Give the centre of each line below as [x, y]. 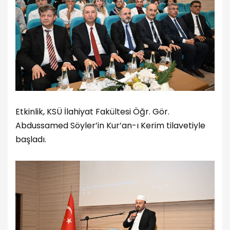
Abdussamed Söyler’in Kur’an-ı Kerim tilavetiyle [110, 126]
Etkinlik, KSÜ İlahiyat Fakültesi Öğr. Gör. [92, 112]
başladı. [31, 140]
